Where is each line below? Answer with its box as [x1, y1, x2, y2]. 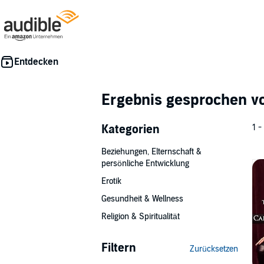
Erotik [101, 176, 121, 186]
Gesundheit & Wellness [101, 194, 183, 204]
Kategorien [101, 123, 160, 137]
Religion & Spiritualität [101, 212, 180, 222]
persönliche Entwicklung [101, 159, 189, 169]
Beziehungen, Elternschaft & [101, 147, 202, 157]
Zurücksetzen [190, 244, 238, 254]
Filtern [101, 241, 136, 255]
